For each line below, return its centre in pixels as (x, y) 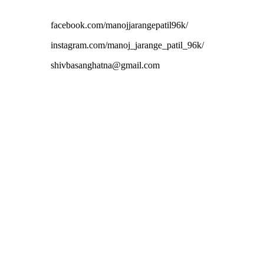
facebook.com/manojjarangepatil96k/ (119, 25)
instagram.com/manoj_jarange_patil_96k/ (127, 45)
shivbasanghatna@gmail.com (105, 65)
